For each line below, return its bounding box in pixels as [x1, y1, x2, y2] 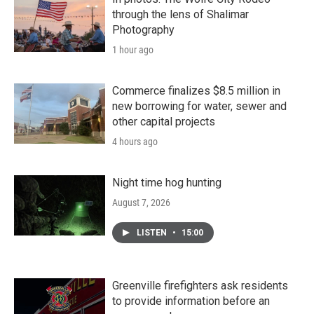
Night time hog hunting [112, 176, 221, 189]
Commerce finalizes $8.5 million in [112, 84, 280, 97]
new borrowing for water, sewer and [112, 100, 287, 113]
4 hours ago [112, 136, 158, 147]
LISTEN [137, 228, 169, 238]
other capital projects [112, 115, 215, 128]
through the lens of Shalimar [112, 8, 249, 21]
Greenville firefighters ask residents [112, 279, 288, 292]
